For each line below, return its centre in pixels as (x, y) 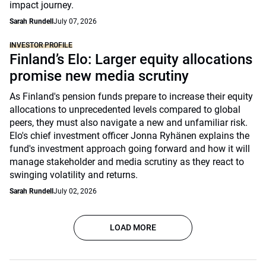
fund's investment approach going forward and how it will (130, 149)
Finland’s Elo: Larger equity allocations (131, 59)
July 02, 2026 (75, 191)
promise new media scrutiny (99, 76)
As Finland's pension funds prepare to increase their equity (131, 96)
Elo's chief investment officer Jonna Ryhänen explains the (129, 136)
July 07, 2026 (75, 21)
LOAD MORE (133, 227)
